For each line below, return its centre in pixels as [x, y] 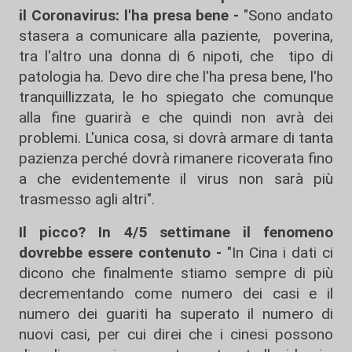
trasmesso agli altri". [87, 200]
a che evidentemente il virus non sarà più [176, 179]
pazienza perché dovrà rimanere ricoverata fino [176, 159]
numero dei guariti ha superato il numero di [176, 314]
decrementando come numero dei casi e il [176, 294]
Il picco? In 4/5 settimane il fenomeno [176, 233]
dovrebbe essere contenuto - [123, 253]
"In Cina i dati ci [280, 253]
